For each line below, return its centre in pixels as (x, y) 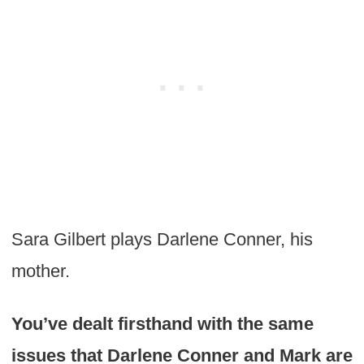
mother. (40, 271)
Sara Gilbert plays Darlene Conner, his (162, 239)
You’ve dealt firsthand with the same (162, 323)
